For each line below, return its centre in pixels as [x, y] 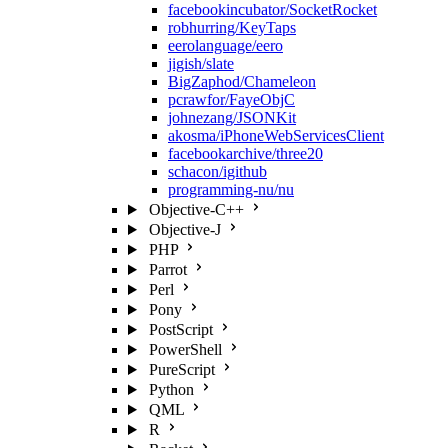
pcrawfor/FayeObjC [231, 99]
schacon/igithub [217, 171]
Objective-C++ [196, 209]
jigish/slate [201, 63]
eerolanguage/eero [225, 45]
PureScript [181, 369]
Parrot [167, 269]
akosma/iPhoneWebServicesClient [276, 135]
